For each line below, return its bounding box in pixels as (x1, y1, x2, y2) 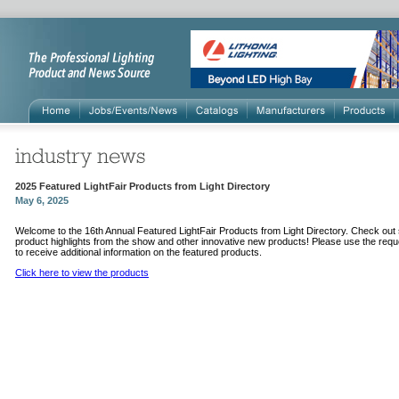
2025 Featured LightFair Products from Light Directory (15, 181, 270, 191)
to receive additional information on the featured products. (15, 247, 262, 257)
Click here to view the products (15, 267, 149, 278)
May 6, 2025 (15, 195, 69, 206)
